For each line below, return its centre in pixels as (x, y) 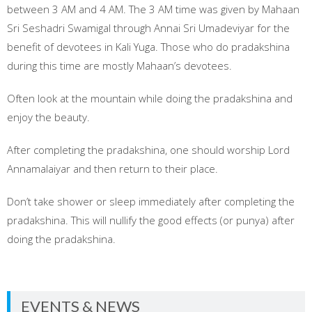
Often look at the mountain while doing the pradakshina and (150, 98)
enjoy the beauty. (48, 117)
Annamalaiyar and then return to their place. (112, 169)
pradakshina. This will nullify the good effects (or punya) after (151, 220)
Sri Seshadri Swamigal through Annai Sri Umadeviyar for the (148, 28)
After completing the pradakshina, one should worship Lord (148, 150)
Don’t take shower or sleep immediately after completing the (151, 201)
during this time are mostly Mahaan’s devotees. (119, 65)
